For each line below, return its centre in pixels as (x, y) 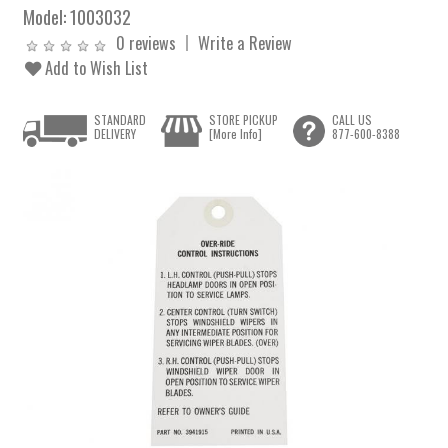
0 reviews (146, 42)
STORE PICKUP (243, 120)
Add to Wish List (95, 67)
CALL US (351, 120)
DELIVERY (115, 134)
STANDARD (120, 120)
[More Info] (235, 134)
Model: (47, 16)
